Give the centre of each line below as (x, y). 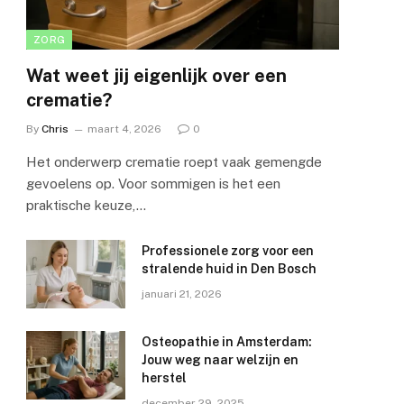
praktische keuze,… (86, 206)
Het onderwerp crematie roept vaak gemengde (174, 162)
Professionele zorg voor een (228, 251)
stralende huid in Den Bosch (229, 269)
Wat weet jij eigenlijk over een (156, 76)
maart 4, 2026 (124, 129)
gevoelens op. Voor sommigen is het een (153, 184)
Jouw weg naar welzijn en (220, 360)
